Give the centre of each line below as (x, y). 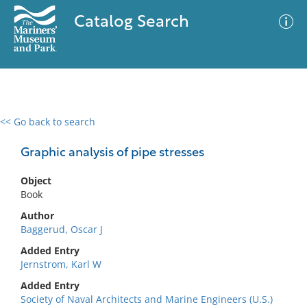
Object (36, 181)
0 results (30, 130)
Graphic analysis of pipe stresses (112, 153)
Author (37, 216)
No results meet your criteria (151, 206)
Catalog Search (131, 23)
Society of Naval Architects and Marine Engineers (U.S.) (147, 299)
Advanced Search (203, 134)
